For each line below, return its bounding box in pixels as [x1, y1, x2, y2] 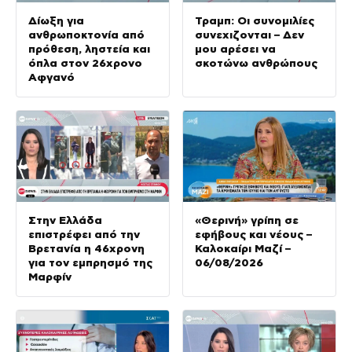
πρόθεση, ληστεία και [28, 42, 150, 55]
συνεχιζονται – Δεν [195, 27, 304, 41]
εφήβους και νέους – [195, 228, 312, 241]
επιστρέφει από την [28, 228, 140, 241]
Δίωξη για [28, 13, 84, 27]
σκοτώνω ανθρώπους [195, 56, 317, 69]
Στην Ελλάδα [28, 214, 102, 227]
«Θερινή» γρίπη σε [195, 214, 299, 227]
